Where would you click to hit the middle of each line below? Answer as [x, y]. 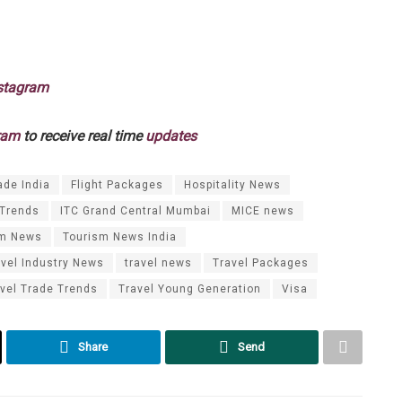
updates [171, 135]
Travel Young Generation [190, 288]
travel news [158, 262]
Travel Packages [261, 262]
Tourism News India [120, 236]
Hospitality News [232, 184]
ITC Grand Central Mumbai [135, 210]
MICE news [263, 210]
